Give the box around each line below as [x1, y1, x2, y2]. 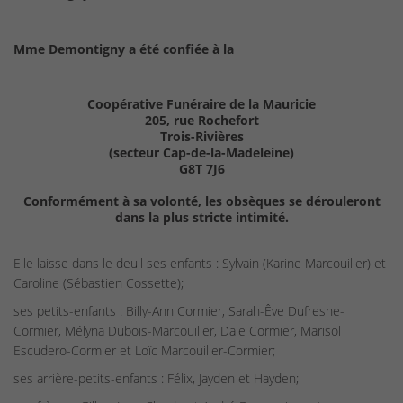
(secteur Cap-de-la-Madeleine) [109, 143, 294, 161]
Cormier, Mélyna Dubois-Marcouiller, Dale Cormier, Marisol [13, 321, 341, 339]
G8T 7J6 [178, 159, 225, 177]
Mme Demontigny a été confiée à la [13, 40, 234, 58]
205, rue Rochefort [144, 111, 259, 129]
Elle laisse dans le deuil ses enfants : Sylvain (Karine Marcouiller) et [13, 254, 386, 272]
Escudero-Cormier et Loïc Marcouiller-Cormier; [13, 341, 275, 359]
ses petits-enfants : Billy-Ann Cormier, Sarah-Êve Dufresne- [13, 301, 345, 319]
